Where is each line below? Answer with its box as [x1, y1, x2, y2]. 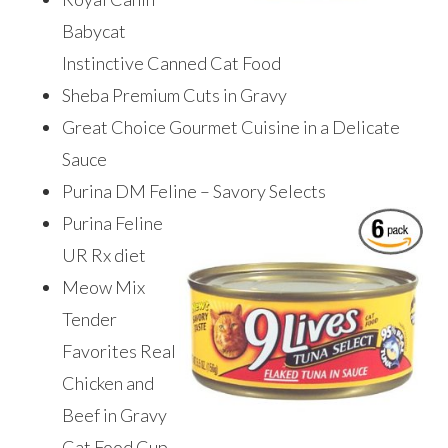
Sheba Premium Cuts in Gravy [62, 84, 288, 107]
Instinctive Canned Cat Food [62, 52, 282, 75]
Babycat [62, 20, 127, 43]
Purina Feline [62, 212, 164, 235]
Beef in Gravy [62, 404, 168, 427]
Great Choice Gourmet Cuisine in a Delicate [62, 116, 401, 139]
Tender [62, 308, 118, 331]
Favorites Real [62, 340, 177, 363]
